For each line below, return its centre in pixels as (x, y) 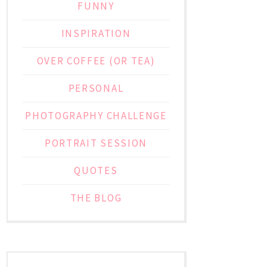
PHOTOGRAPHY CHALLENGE (96, 115)
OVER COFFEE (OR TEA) (96, 60)
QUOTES (96, 170)
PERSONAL (96, 88)
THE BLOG (96, 198)
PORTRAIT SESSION (96, 143)
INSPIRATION (96, 33)
